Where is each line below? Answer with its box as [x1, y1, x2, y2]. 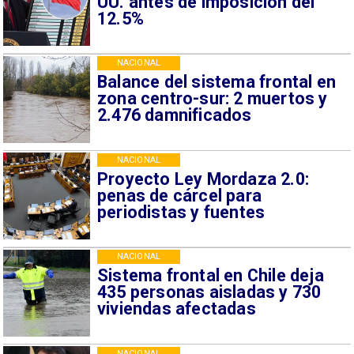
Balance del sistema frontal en [96, 72, 337, 92]
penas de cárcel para [96, 185, 262, 205]
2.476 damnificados [96, 105, 252, 126]
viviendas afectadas [96, 299, 256, 319]
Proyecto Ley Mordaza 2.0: [96, 168, 310, 189]
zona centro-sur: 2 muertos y [96, 88, 328, 109]
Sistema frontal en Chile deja [96, 265, 324, 286]
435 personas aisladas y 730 [96, 282, 322, 303]
